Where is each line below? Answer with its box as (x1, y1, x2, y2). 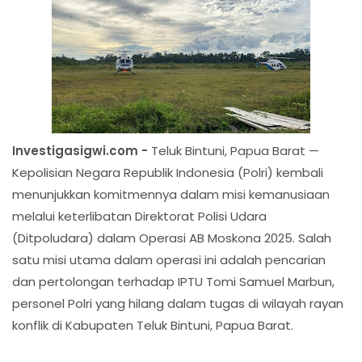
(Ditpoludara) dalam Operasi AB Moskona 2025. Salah (12, 229, 331, 246)
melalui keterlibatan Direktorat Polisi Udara (12, 207, 267, 225)
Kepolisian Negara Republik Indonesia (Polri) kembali (12, 163, 323, 181)
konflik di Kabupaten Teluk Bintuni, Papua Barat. (12, 316, 293, 334)
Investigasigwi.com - (12, 141, 151, 159)
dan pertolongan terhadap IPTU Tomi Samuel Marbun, (12, 272, 335, 290)
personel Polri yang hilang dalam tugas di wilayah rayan (12, 294, 343, 312)
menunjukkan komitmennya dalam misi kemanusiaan (12, 185, 330, 203)
